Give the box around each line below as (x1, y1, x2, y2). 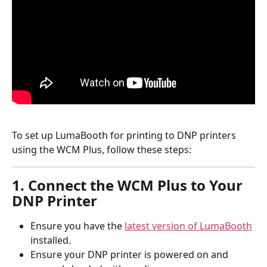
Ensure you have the (30, 219, 125, 232)
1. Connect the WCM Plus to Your (12, 175, 246, 195)
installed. (30, 233, 71, 247)
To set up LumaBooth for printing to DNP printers (12, 128, 238, 142)
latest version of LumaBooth (125, 219, 252, 232)
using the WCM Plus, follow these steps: (12, 142, 191, 156)
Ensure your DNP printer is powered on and (30, 247, 231, 261)
